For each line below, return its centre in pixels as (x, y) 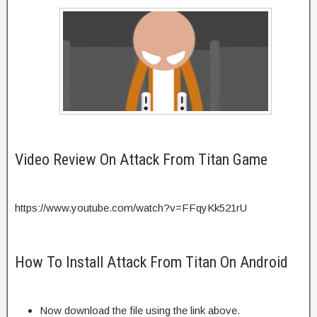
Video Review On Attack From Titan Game (141, 159)
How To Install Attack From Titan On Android (151, 262)
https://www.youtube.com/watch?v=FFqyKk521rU (131, 207)
